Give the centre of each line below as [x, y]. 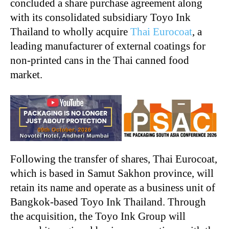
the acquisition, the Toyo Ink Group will [98, 216]
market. [26, 75]
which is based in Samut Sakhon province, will [112, 173]
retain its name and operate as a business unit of [113, 188]
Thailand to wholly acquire [70, 32]
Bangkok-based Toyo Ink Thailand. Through [108, 202]
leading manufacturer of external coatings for [108, 46]
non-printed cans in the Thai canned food [100, 60]
